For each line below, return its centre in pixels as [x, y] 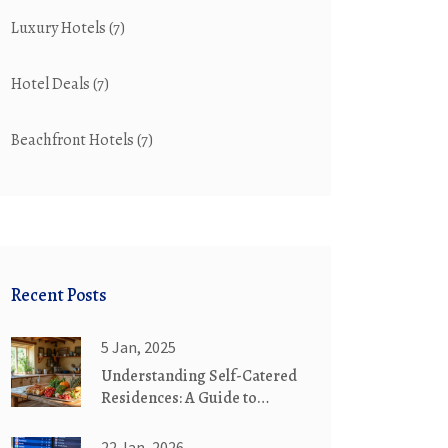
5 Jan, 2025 [138, 347]
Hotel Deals [52, 84]
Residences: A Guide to [179, 398]
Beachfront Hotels [74, 140]
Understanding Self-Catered [199, 376]
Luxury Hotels [60, 28]
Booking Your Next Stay [182, 420]
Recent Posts [59, 295]
